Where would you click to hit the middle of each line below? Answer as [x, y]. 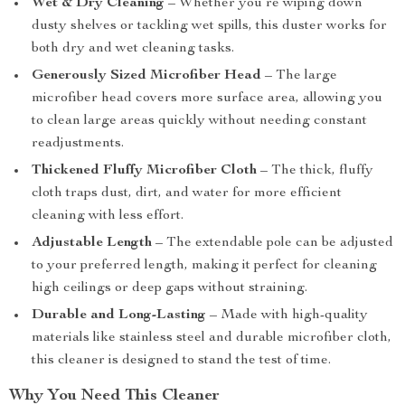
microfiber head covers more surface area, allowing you [207, 99]
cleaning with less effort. [108, 216]
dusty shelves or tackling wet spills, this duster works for [209, 26]
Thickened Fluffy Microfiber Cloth [144, 171]
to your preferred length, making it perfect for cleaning [204, 266]
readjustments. [78, 144]
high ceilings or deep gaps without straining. [170, 288]
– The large [299, 76]
